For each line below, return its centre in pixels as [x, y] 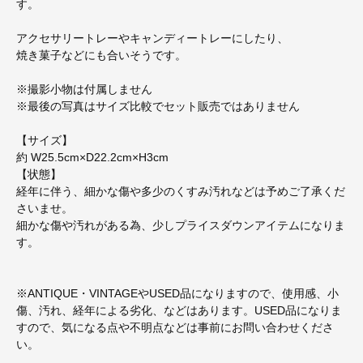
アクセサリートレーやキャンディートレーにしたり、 [152, 38]
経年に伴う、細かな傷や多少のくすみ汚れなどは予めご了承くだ [181, 192]
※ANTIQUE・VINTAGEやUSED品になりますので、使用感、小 [177, 294]
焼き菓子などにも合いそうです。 [101, 56]
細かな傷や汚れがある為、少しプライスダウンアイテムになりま [181, 226]
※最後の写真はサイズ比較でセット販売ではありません [158, 107]
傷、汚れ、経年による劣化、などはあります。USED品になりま [179, 311]
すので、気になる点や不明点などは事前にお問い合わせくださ [175, 328]
